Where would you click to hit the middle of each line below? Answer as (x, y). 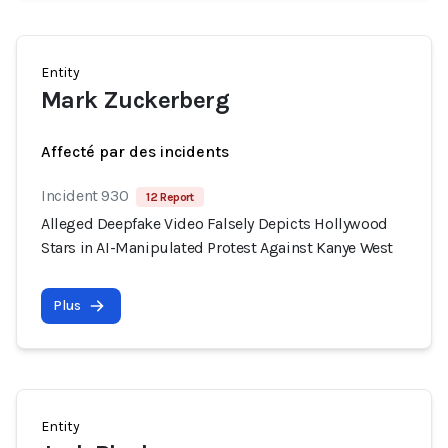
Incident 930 (85, 195)
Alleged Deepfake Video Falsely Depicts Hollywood (214, 223)
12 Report (170, 197)
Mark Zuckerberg (135, 100)
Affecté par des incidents (135, 151)
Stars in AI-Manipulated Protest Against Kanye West (217, 247)
